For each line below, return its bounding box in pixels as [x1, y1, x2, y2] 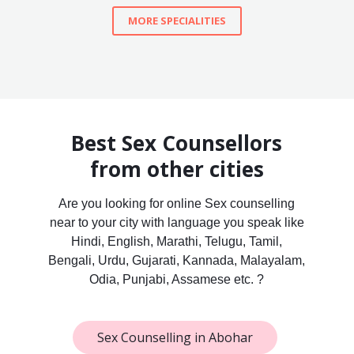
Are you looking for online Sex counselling [58, 196, 296, 210]
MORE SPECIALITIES [127, 13, 226, 28]
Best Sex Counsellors [71, 128, 283, 157]
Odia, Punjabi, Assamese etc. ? [89, 272, 265, 286]
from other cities [89, 154, 264, 183]
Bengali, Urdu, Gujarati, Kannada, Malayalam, [48, 253, 306, 267]
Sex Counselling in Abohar [97, 328, 254, 346]
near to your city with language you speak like [49, 215, 304, 229]
